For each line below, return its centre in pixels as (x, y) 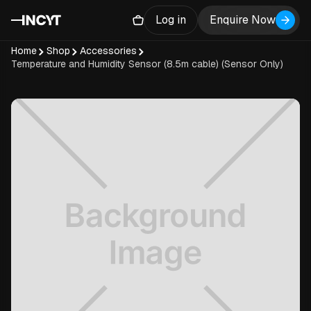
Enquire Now (243, 20)
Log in (171, 20)
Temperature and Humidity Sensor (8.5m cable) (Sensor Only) (147, 64)
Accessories (108, 51)
